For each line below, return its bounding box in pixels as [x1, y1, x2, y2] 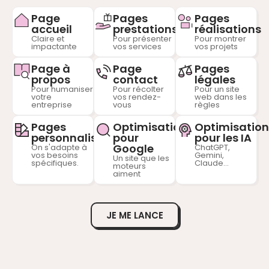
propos [31, 71, 70, 87]
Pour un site [194, 83, 240, 95]
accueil [31, 21, 72, 37]
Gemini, [194, 149, 224, 161]
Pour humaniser [31, 83, 93, 95]
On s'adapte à [31, 141, 87, 153]
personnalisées [31, 130, 116, 145]
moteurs [112, 160, 146, 172]
